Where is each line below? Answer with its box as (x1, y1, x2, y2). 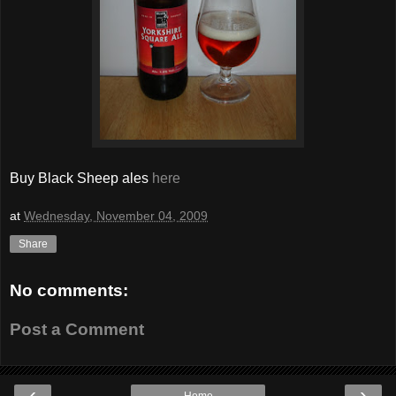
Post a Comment (10, 319, 144, 339)
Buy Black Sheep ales (10, 170, 152, 186)
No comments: (10, 281, 128, 301)
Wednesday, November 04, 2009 (24, 209, 208, 224)
